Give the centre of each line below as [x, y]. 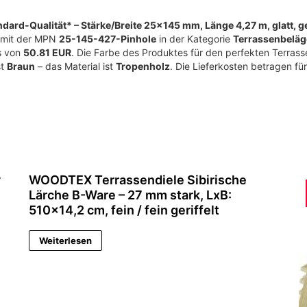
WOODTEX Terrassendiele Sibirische [138, 180]
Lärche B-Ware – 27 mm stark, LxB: [130, 195]
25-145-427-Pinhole [108, 38]
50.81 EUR [47, 52]
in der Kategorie [195, 38]
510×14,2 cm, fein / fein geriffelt [124, 210]
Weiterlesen [65, 240]
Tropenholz [143, 66]
